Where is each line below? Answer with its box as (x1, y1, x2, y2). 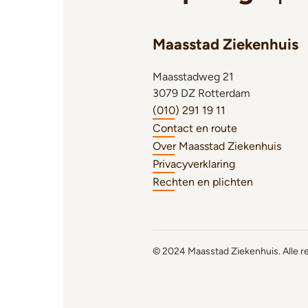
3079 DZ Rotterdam (153, 87, 250, 100)
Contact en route (153, 122, 237, 135)
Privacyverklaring (153, 157, 235, 170)
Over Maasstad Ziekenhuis (153, 140, 281, 153)
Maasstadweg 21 (153, 70, 234, 83)
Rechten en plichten (153, 175, 253, 188)
